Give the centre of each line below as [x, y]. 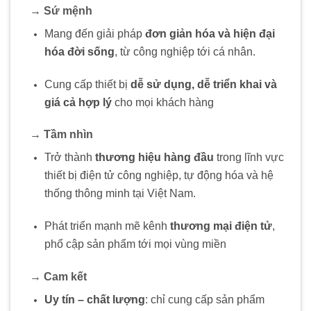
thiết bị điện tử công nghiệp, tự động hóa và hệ [159, 176]
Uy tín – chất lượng [94, 300]
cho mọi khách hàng [162, 102]
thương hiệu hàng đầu [154, 158]
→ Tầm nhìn [61, 135]
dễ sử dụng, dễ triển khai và [203, 84]
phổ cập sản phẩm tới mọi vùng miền [135, 244]
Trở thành [69, 158]
